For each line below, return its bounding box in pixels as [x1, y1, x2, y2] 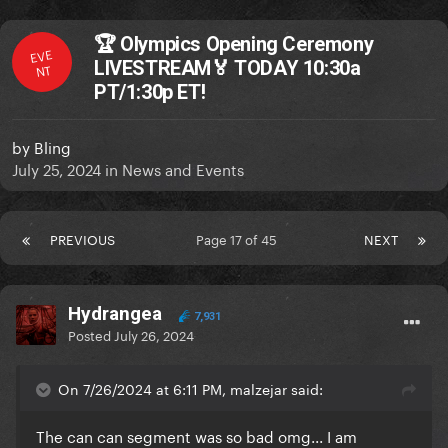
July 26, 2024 [114, 324, 194, 345]
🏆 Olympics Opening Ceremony [94, 32, 374, 57]
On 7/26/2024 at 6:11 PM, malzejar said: [58, 377, 323, 400]
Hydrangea [68, 302, 162, 326]
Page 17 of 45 [195, 228, 284, 249]
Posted [68, 324, 114, 345]
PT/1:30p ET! [94, 80, 206, 105]
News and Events [122, 156, 244, 181]
